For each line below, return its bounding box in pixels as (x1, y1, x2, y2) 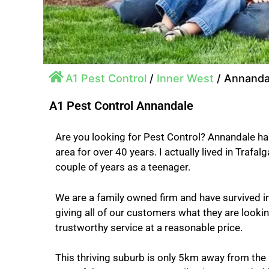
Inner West (157, 72, 214, 85)
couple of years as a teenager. (55, 161, 193, 173)
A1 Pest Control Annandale (49, 98, 193, 113)
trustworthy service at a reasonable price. (55, 221, 243, 234)
